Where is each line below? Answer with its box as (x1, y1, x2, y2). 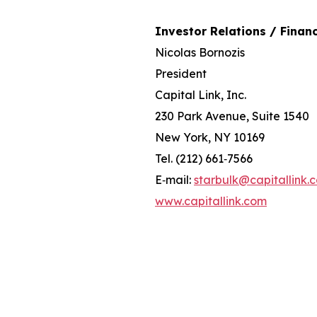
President (155, 66, 207, 81)
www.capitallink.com (155, 193, 267, 208)
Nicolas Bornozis (155, 45, 245, 59)
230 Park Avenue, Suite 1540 (155, 108, 309, 123)
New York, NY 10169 (155, 129, 265, 144)
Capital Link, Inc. (155, 87, 246, 102)
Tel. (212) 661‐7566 (155, 151, 253, 166)
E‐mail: (155, 172, 194, 187)
